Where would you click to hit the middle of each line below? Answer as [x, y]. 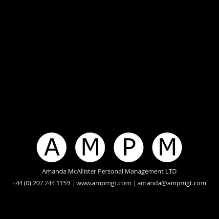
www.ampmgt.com [104, 183]
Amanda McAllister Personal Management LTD [109, 171]
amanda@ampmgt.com [172, 183]
